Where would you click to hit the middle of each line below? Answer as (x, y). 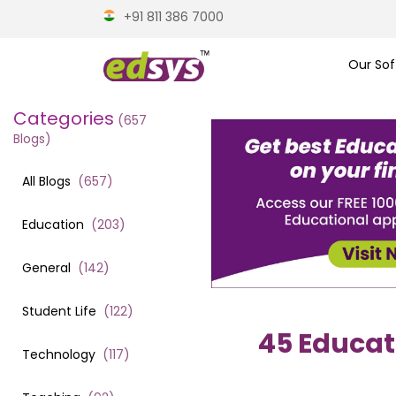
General (46, 267)
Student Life (59, 311)
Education (53, 224)
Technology (59, 354)
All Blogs (48, 181)
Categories (64, 118)
